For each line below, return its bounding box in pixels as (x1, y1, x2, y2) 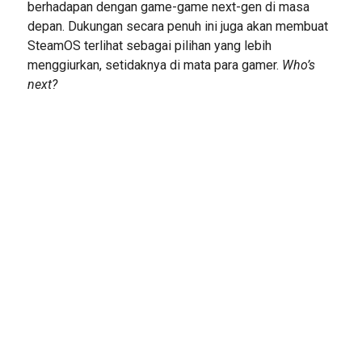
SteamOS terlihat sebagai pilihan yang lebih (27, 37, 271, 53)
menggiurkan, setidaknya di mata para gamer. (27, 57, 282, 73)
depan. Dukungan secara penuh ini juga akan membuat (27, 18, 328, 34)
